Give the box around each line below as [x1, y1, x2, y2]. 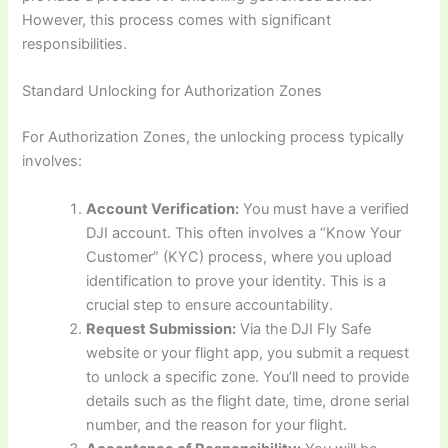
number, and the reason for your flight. [86, 415, 348, 434]
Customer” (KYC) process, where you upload [86, 247, 393, 266]
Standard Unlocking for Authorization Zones [22, 82, 323, 101]
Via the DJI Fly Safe [236, 319, 372, 338]
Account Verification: [86, 199, 240, 218]
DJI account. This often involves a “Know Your [86, 223, 402, 242]
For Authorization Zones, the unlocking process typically [22, 128, 405, 147]
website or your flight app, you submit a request [86, 343, 410, 362]
